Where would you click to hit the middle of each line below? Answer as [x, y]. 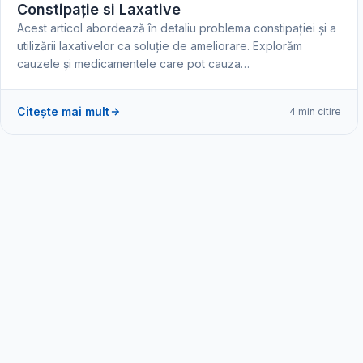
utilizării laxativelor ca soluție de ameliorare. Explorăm [160, 45]
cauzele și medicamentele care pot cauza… [133, 63]
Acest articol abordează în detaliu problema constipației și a [177, 28]
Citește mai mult [63, 111]
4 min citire [315, 111]
